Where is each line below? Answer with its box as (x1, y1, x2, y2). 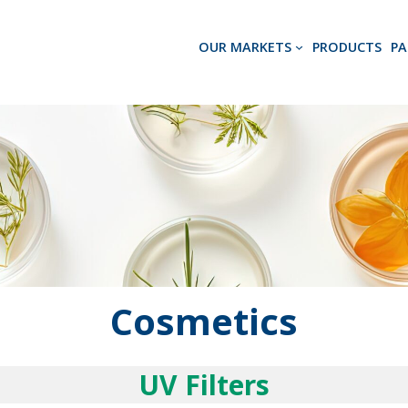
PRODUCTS (311, 38, 382, 56)
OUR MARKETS (199, 38, 292, 56)
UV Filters (138, 366, 270, 403)
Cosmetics (110, 296, 298, 346)
